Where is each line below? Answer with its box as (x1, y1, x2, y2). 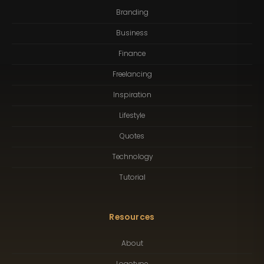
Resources (109, 212, 155, 223)
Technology (111, 152, 153, 162)
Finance (118, 49, 146, 59)
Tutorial (118, 173, 146, 183)
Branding (115, 8, 148, 18)
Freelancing (112, 70, 152, 80)
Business (116, 28, 148, 38)
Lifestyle (119, 111, 145, 121)
